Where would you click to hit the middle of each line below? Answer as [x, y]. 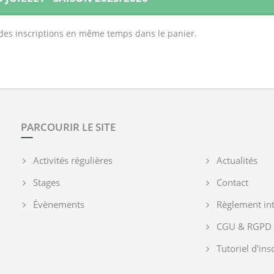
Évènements [58, 204]
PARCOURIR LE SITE [68, 127]
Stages [46, 182]
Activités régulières [72, 160]
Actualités [237, 160]
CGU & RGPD [244, 226]
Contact [232, 182]
